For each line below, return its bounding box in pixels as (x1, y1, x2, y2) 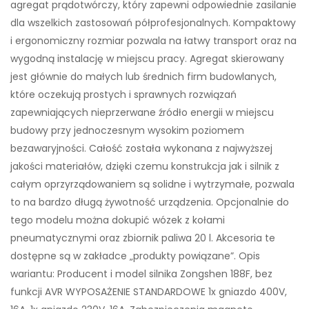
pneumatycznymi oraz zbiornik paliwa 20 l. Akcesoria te (10, 230, 275, 245)
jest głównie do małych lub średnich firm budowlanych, (10, 69, 277, 83)
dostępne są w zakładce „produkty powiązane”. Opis (10, 248, 260, 263)
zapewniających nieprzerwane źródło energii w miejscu (10, 105, 274, 119)
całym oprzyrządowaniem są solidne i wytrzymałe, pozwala (10, 177, 295, 191)
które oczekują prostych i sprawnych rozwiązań (10, 87, 237, 101)
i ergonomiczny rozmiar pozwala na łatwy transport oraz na (10, 33, 297, 48)
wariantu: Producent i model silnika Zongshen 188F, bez (10, 266, 272, 281)
